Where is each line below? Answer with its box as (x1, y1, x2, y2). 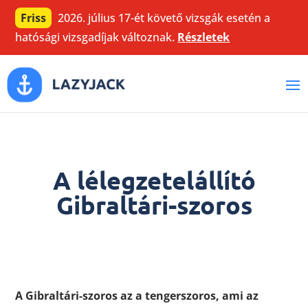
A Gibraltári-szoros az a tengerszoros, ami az (15, 288, 259, 304)
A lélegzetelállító (52, 165, 256, 196)
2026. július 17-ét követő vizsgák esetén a (55, 10, 271, 25)
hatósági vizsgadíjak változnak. (15, 30, 178, 45)
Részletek (177, 30, 230, 45)
